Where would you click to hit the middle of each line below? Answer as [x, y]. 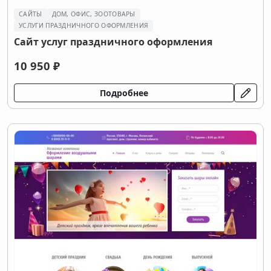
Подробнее [124, 93]
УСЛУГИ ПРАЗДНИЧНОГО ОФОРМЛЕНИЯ [84, 25]
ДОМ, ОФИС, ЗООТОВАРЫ [93, 14]
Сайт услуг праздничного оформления [113, 42]
